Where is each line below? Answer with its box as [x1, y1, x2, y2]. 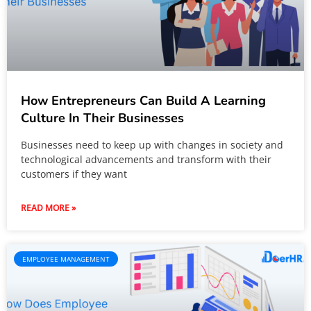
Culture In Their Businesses [21, 110, 184, 126]
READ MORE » [21, 202, 76, 214]
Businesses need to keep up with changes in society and [21, 138, 283, 151]
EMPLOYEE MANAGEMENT [22, 254, 110, 264]
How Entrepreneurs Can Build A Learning [21, 92, 266, 109]
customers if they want [21, 167, 127, 180]
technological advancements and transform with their [21, 153, 271, 166]
